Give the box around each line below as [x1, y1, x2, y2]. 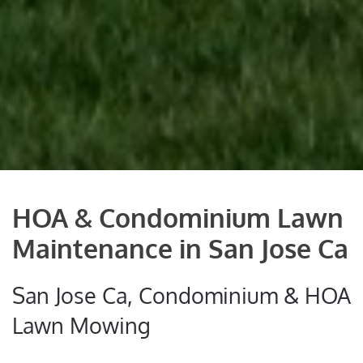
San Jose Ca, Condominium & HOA [12, 281, 351, 310]
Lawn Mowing [12, 311, 151, 340]
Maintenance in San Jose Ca [12, 232, 348, 266]
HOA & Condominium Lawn [12, 201, 344, 235]
